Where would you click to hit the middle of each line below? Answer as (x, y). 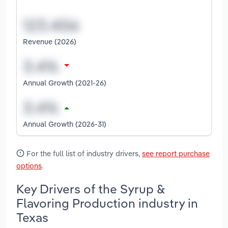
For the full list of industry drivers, (83, 153)
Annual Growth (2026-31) (65, 124)
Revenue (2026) (50, 41)
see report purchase (176, 153)
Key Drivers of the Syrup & (91, 189)
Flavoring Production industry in (107, 203)
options (29, 165)
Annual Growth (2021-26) (65, 82)
